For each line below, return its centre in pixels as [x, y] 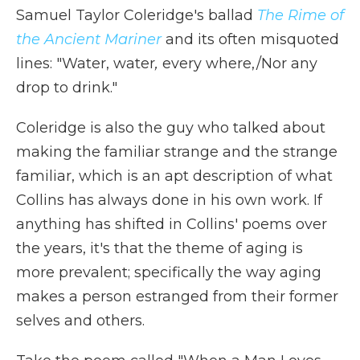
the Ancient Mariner [89, 39]
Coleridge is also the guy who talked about [171, 128]
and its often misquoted [252, 39]
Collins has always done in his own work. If [169, 200]
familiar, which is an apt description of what [174, 176]
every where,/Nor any [238, 63]
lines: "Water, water [86, 63]
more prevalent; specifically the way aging [169, 272]
